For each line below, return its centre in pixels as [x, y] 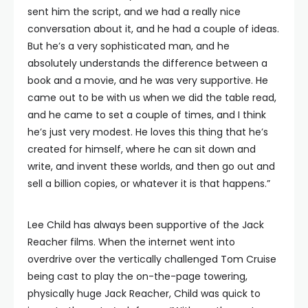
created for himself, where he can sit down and [142, 150]
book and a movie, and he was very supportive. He [148, 81]
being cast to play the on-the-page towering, [137, 277]
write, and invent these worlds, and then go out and [151, 167]
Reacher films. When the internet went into [131, 242]
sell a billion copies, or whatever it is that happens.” [149, 184]
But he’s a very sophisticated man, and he [129, 46]
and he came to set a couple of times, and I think [147, 115]
